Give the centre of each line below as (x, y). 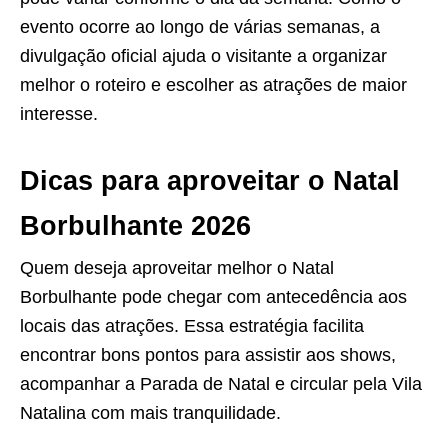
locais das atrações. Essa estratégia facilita (192, 326)
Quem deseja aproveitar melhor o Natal (177, 268)
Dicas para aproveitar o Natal (210, 181)
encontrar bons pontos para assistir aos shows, (208, 355)
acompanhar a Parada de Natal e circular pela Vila (221, 384)
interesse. (59, 114)
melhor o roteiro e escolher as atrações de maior (213, 85)
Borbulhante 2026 (135, 226)
